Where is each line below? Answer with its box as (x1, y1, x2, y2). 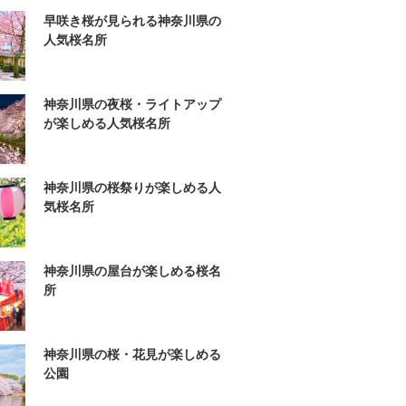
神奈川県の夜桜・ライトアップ (43, 95, 221, 113)
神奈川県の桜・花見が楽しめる (43, 345, 221, 363)
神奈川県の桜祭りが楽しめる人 (43, 179, 221, 197)
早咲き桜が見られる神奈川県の (43, 12, 221, 30)
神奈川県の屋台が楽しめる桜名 (43, 262, 221, 280)
